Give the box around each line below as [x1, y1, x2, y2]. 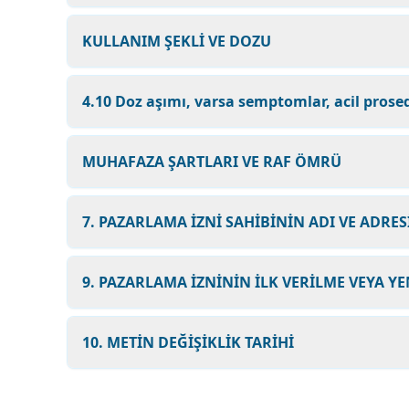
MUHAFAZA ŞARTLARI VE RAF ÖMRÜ [82, 152, 341, 172]
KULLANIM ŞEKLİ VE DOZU [82, 31, 271, 51]
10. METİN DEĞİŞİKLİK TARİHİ [82, 332, 294, 352]
